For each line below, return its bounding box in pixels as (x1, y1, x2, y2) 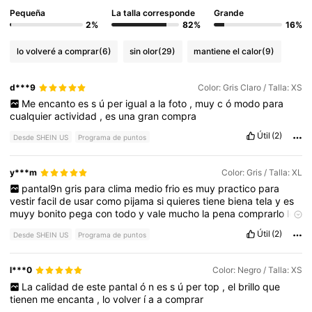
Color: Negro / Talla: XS (212, 265, 302, 276)
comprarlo (238, 208, 288, 220)
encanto (38, 97, 78, 110)
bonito (38, 208, 70, 220)
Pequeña (10, 7, 46, 18)
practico (217, 182, 258, 195)
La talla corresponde (111, 7, 196, 18)
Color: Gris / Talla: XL (221, 167, 302, 178)
